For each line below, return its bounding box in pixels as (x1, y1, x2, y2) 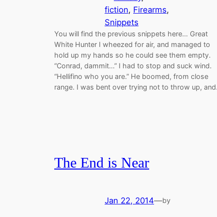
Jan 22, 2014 (105, 195, 154, 205)
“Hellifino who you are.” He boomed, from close (54, 72, 208, 80)
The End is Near (54, 155, 149, 171)
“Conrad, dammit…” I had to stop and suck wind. (54, 61, 212, 70)
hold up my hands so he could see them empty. (54, 50, 211, 59)
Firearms (133, 4, 167, 15)
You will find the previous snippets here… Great (54, 29, 208, 38)
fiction (105, 4, 128, 15)
